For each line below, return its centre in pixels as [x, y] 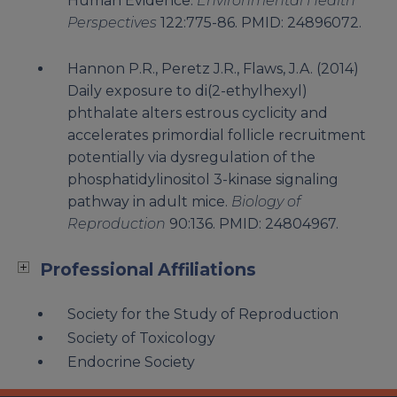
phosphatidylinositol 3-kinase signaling [203, 179]
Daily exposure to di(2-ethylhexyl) [187, 90]
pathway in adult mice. [149, 201]
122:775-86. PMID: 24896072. [259, 22]
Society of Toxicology [141, 338]
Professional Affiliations [148, 270]
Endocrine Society [131, 362]
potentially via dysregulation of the [191, 157]
